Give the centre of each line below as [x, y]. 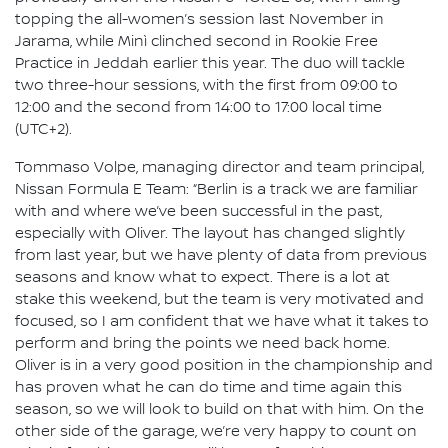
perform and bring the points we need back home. [202, 343]
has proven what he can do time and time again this [208, 387]
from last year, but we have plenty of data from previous [221, 255]
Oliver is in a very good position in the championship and [224, 365]
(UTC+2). [43, 129]
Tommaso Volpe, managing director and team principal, [219, 167]
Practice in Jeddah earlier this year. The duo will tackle [210, 63]
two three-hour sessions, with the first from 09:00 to [206, 85]
